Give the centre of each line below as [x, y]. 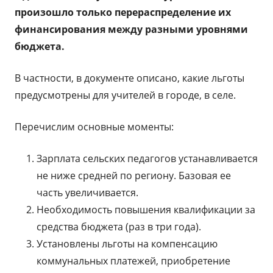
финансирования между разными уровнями [131, 29]
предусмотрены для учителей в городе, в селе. [125, 95]
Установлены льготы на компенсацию [127, 244]
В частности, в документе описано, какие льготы [129, 78]
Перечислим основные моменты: [94, 127]
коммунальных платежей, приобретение [133, 261]
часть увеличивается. [87, 193]
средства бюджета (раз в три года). [119, 227]
